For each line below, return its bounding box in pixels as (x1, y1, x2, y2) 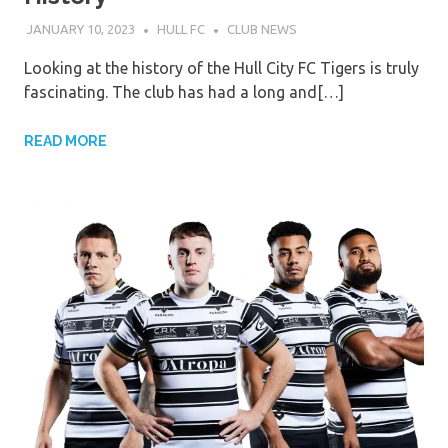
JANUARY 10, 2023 (26, 22, 135, 37)
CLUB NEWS (226, 22, 297, 37)
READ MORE (24, 132, 107, 149)
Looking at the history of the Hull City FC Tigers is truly (24, 58, 419, 77)
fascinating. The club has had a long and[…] (24, 82, 344, 101)
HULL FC (156, 22, 205, 37)
